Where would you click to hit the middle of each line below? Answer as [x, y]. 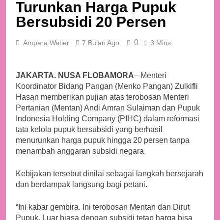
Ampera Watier [46, 43]
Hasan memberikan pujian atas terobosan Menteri [102, 97]
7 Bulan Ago [101, 43]
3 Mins [161, 43]
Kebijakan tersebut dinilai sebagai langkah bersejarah [110, 174]
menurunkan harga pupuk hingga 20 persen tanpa [103, 140]
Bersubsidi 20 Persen [91, 22]
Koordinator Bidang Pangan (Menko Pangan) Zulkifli [107, 86]
